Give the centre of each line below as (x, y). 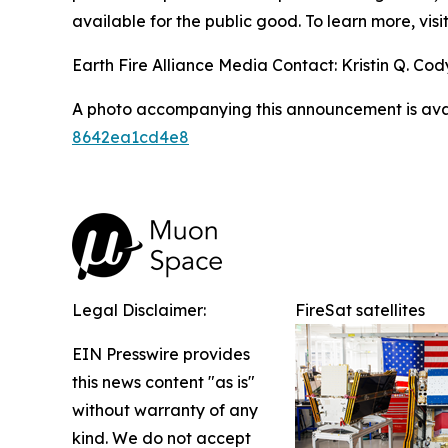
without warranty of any (165, 409)
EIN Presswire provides (161, 353)
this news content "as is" (163, 381)
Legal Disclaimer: (139, 309)
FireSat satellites (360, 309)
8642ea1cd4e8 (130, 136)
